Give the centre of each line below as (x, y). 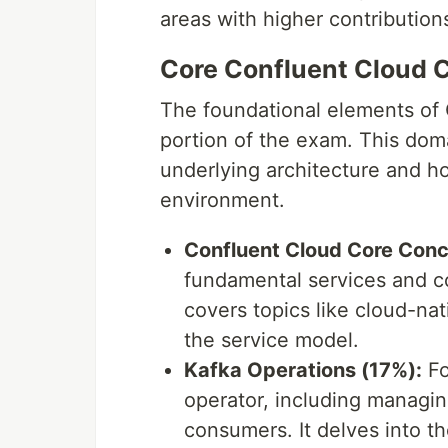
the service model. (271, 339)
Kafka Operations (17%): (303, 369)
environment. (222, 199)
